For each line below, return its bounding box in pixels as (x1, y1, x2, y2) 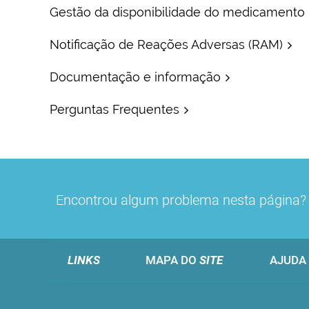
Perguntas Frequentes (50, 102, 179, 117)
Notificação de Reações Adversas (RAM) (50, 37, 283, 52)
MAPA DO (146, 253, 199, 267)
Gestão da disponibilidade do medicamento (50, 5, 305, 19)
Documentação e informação (50, 70, 221, 84)
